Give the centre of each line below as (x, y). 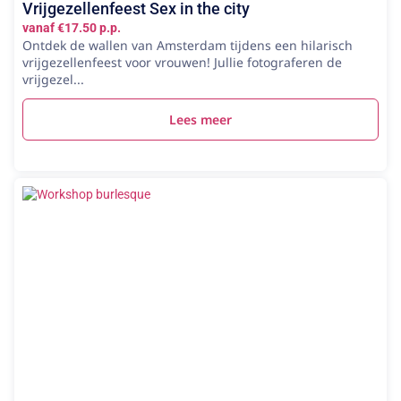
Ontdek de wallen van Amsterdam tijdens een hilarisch (188, 45)
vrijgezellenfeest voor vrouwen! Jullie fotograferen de (182, 62)
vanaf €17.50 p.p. (72, 28)
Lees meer (200, 119)
